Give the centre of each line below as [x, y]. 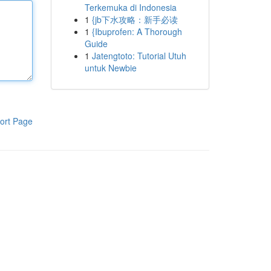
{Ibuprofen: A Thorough [137, 31]
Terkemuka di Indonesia [130, 7]
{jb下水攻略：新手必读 [135, 19]
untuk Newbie [110, 68]
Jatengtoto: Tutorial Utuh [139, 56]
